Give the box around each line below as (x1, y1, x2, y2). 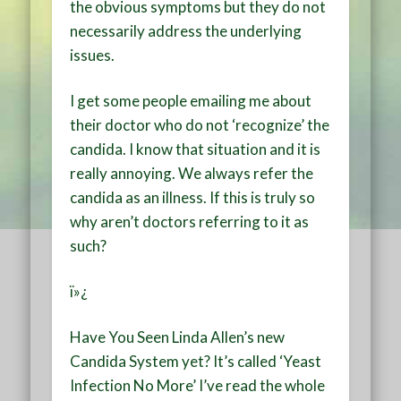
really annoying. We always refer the (70, 163, 314, 183)
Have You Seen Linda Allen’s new (70, 327, 286, 346)
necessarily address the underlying (70, 21, 303, 40)
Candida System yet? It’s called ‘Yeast (70, 351, 322, 371)
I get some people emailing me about (70, 90, 312, 110)
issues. (70, 45, 115, 64)
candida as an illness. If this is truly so (70, 187, 316, 207)
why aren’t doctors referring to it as (70, 211, 310, 231)
